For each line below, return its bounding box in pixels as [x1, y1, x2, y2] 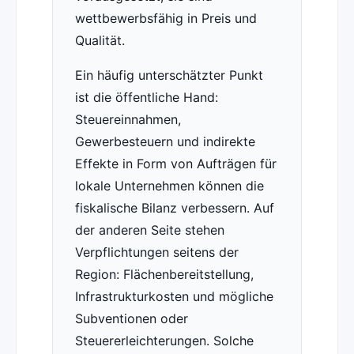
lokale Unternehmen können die [74, 178, 264, 194]
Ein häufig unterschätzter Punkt [74, 67, 263, 84]
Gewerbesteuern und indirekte [74, 134, 255, 150]
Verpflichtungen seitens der [74, 244, 239, 261]
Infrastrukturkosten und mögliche [74, 288, 273, 305]
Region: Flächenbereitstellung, [74, 266, 254, 283]
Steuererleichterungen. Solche [74, 333, 254, 349]
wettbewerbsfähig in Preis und [74, 10, 257, 27]
